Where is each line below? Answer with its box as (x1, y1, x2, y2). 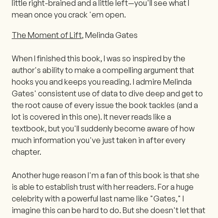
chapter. (12, 146, 41, 157)
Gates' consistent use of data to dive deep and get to (12, 88, 203, 98)
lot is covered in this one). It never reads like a (12, 111, 171, 122)
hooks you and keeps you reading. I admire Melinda (12, 76, 192, 87)
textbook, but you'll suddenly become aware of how (12, 123, 195, 133)
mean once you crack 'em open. (12, 9, 126, 19)
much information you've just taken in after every (12, 135, 185, 145)
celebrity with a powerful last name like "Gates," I (12, 193, 184, 203)
